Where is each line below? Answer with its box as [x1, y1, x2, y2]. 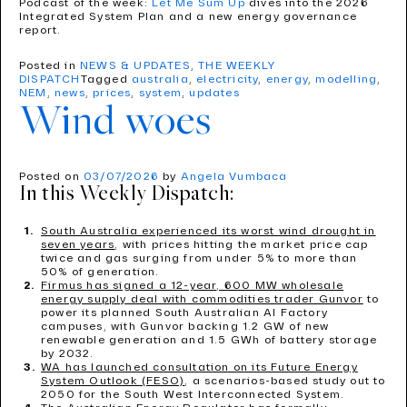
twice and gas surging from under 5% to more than [41, 252, 358, 265]
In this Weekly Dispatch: [19, 182, 234, 207]
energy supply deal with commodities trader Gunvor [41, 293, 363, 306]
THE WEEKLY [198, 59, 276, 73]
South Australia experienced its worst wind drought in [41, 224, 376, 238]
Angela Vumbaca [180, 170, 288, 184]
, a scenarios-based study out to [184, 374, 386, 388]
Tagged [80, 73, 133, 86]
